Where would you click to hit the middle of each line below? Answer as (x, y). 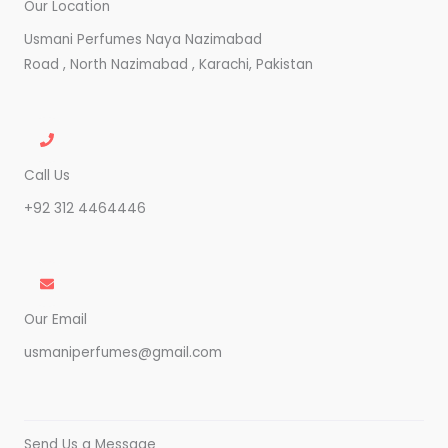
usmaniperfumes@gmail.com (123, 352)
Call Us (47, 175)
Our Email (55, 319)
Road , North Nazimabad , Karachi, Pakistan (168, 64)
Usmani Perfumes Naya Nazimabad (143, 39)
